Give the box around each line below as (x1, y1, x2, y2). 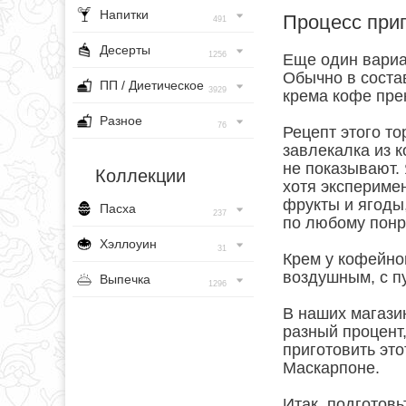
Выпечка (100, 272, 150, 286)
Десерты (100, 43, 150, 57)
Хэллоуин (100, 237, 157, 251)
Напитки (100, 7, 149, 22)
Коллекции (95, 166, 186, 186)
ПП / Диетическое (100, 78, 204, 92)
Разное (100, 113, 142, 128)
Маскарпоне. (283, 359, 380, 378)
